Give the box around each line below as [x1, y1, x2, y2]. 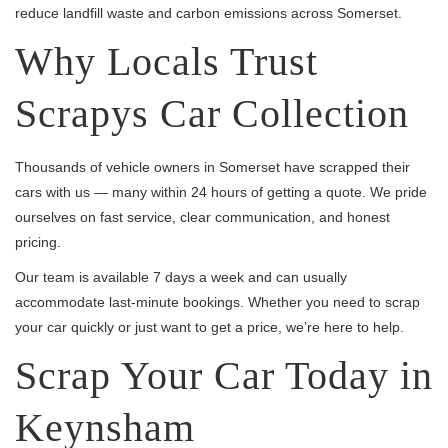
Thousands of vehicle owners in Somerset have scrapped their [15, 159, 410, 175]
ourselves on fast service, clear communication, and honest [15, 209, 390, 225]
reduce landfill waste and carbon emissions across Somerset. [15, 5, 402, 21]
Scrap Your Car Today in [15, 353, 433, 398]
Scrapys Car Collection [15, 91, 409, 136]
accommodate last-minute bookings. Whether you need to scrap [15, 294, 420, 310]
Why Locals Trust [15, 39, 318, 84]
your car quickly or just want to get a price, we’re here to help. [15, 319, 404, 335]
